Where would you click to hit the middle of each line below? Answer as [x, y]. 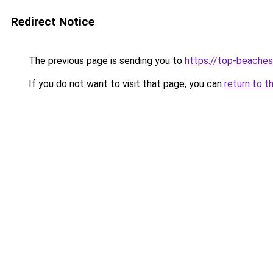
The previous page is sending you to [105, 61]
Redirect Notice [53, 22]
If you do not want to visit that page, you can [125, 84]
